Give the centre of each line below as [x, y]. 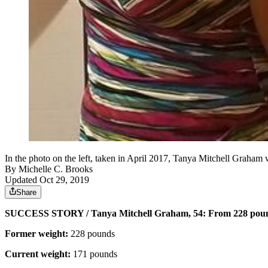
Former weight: [36, 234]
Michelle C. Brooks [56, 169]
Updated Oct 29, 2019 [47, 180]
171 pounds [94, 254]
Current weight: [38, 254]
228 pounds [92, 234]
